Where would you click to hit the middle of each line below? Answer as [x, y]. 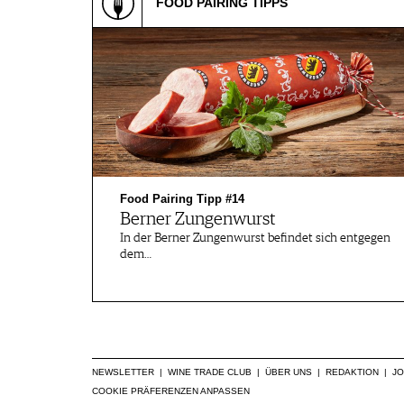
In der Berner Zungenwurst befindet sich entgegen [255, 238]
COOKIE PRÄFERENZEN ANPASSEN [171, 391]
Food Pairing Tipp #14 [182, 199]
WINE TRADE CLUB [210, 372]
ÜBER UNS [289, 372]
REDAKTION [352, 372]
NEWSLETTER [123, 372]
